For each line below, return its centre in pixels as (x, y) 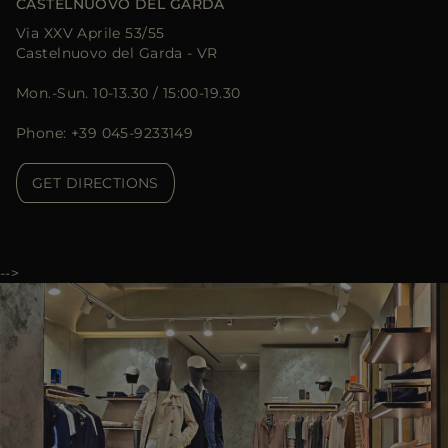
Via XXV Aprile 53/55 (90, 33)
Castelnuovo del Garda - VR (117, 53)
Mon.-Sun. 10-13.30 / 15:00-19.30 (128, 93)
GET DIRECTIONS (95, 183)
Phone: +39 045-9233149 (105, 133)
